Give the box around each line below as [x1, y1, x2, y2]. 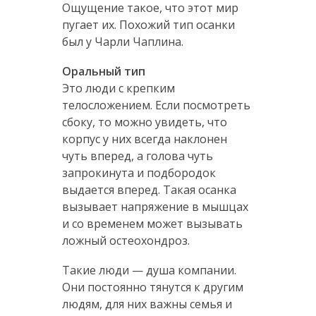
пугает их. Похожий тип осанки [61, 16, 235, 32]
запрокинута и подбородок [61, 164, 216, 181]
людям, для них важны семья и [61, 296, 232, 312]
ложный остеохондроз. [61, 232, 190, 248]
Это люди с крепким [61, 80, 175, 96]
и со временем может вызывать [61, 215, 243, 231]
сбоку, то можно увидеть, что [61, 114, 227, 130]
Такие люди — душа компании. [61, 262, 236, 278]
